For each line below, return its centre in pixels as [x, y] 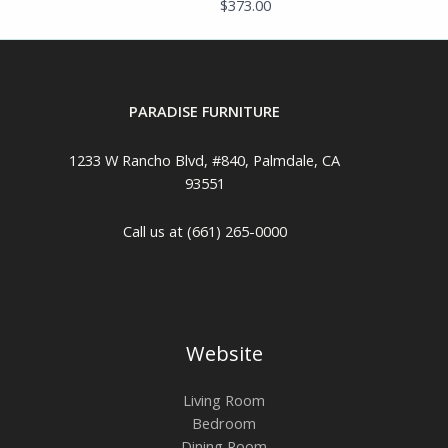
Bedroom [224, 422]
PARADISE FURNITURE [205, 111]
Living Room [224, 399]
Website [224, 353]
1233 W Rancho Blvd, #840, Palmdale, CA [205, 159]
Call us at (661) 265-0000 [204, 231]
